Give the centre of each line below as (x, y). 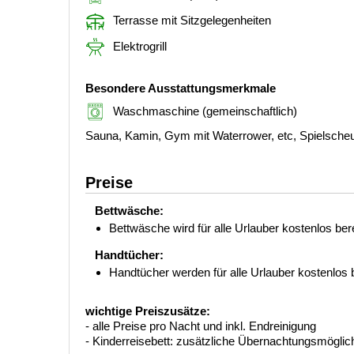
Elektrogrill (140, 46)
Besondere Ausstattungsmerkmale (181, 88)
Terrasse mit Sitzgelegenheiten (192, 20)
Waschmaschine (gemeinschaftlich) (205, 111)
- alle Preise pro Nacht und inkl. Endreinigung (201, 326)
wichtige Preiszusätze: (148, 311)
